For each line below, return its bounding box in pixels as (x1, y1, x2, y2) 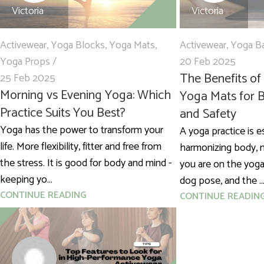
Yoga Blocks (51, 37, 105, 55)
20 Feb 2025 (179, 53, 236, 71)
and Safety (179, 104, 236, 126)
